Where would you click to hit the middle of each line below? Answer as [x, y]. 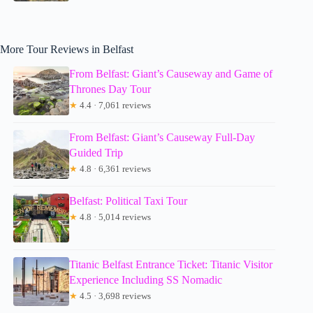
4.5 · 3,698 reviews [115, 296]
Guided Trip [96, 153]
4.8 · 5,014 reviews [115, 217]
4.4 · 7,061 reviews [115, 105]
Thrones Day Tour [110, 89]
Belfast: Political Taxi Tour [129, 201]
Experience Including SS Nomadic [146, 280]
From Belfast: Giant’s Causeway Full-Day [162, 138]
